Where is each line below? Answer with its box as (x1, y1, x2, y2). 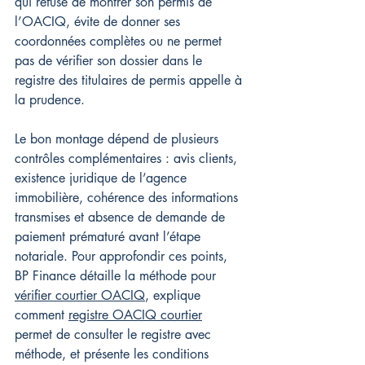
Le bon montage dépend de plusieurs (15, 130, 222, 147)
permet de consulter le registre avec (15, 326, 215, 343)
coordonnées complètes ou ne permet (15, 33, 226, 50)
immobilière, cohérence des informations (15, 189, 242, 206)
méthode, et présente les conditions (15, 345, 213, 363)
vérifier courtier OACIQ (15, 287, 145, 304)
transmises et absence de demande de (15, 209, 229, 226)
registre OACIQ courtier (68, 306, 202, 323)
